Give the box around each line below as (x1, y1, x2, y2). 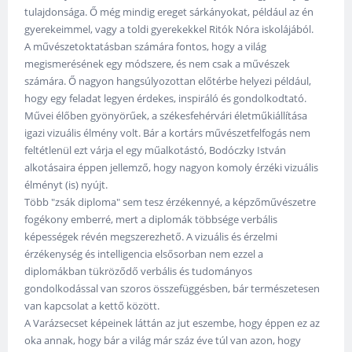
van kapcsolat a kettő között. (24, 298, 163, 313)
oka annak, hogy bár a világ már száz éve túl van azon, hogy (24, 332, 302, 347)
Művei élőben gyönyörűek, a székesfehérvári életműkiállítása (24, 108, 308, 123)
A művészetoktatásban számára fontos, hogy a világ (24, 38, 267, 53)
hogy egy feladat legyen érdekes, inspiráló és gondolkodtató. (24, 90, 312, 105)
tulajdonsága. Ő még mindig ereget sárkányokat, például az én (24, 4, 314, 19)
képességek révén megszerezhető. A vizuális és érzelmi (24, 229, 278, 244)
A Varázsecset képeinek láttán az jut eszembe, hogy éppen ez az (24, 315, 321, 330)
